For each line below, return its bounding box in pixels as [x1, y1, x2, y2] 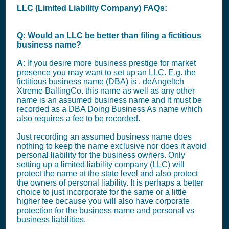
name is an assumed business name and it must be [17, 96, 202, 104]
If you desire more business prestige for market [28, 59, 196, 67]
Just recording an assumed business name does [17, 132, 192, 141]
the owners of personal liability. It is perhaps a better [17, 178, 203, 187]
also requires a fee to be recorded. [17, 114, 140, 123]
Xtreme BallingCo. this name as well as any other [17, 86, 195, 95]
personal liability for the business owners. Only [17, 151, 185, 159]
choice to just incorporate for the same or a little [17, 188, 187, 196]
